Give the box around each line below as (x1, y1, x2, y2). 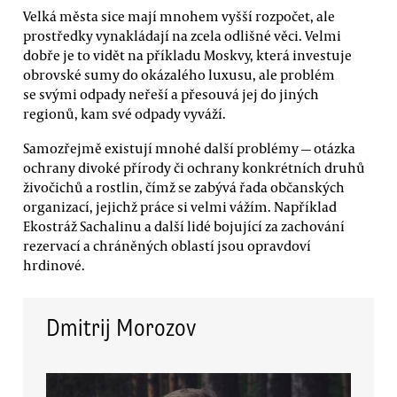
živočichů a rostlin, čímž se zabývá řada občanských (23, 178, 345, 197)
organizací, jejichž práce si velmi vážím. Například (23, 198, 337, 216)
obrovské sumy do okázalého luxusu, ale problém (23, 65, 335, 83)
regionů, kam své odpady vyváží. (23, 104, 226, 122)
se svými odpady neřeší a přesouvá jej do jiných (23, 84, 319, 103)
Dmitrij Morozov (46, 312, 196, 343)
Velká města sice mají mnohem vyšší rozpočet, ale (23, 6, 335, 25)
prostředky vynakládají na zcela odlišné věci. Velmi (23, 26, 341, 44)
